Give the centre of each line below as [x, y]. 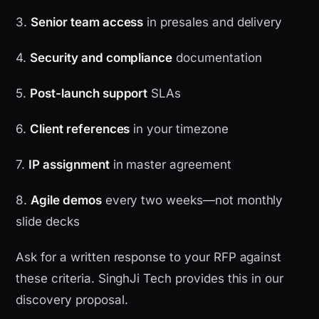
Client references [80, 129]
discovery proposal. [72, 300]
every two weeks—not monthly [192, 200]
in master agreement [170, 165]
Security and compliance [101, 58]
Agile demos [66, 200]
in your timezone [179, 129]
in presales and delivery [213, 22]
